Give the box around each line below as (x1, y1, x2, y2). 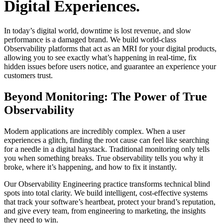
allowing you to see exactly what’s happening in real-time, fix (4, 53, 197, 62)
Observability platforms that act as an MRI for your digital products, (4, 44, 217, 53)
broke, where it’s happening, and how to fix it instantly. (4, 162, 177, 171)
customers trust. (4, 71, 53, 80)
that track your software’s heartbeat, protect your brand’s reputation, (4, 197, 216, 206)
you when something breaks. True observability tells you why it (4, 153, 203, 162)
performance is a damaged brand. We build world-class (4, 35, 176, 44)
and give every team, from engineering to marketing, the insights (4, 206, 206, 215)
